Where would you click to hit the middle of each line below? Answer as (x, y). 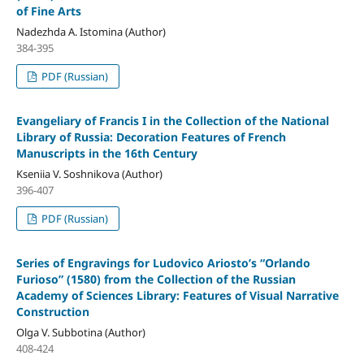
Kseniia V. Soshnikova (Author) (89, 174)
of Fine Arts (48, 11)
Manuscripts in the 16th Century (106, 154)
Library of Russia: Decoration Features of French (151, 137)
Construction (52, 312)
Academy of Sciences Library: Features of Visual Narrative (177, 296)
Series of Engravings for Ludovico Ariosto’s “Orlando (163, 263)
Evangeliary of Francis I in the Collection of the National (172, 121)
